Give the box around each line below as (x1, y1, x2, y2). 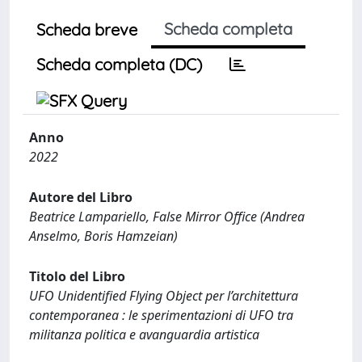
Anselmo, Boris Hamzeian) (29, 226, 178, 245)
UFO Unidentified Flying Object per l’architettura (29, 286, 298, 305)
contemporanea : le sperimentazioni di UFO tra (29, 305, 293, 324)
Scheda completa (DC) (36, 53, 202, 74)
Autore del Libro (29, 187, 133, 206)
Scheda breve (36, 19, 137, 40)
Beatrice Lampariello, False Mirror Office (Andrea (29, 207, 305, 225)
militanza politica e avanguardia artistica (29, 325, 259, 343)
